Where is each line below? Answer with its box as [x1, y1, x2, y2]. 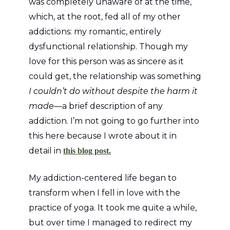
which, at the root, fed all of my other [29, 11, 181, 22]
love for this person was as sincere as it [29, 56, 184, 66]
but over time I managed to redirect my [29, 217, 192, 227]
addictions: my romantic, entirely [29, 26, 161, 36]
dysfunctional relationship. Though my [29, 41, 188, 51]
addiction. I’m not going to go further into [29, 116, 199, 126]
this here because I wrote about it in [29, 130, 177, 141]
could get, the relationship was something [29, 71, 201, 81]
